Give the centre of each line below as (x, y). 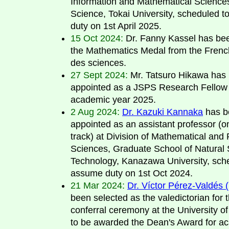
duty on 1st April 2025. (116, 26)
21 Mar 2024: (98, 185)
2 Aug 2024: (95, 112)
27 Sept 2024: (99, 75)
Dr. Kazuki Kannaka (163, 112)
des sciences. (98, 63)
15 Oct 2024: (97, 38)
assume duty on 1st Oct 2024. (132, 173)
